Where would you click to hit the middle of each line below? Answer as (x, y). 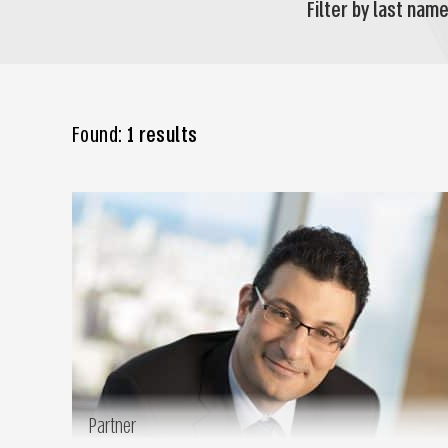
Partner (112, 426)
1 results (162, 135)
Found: (99, 135)
